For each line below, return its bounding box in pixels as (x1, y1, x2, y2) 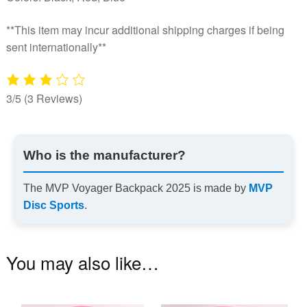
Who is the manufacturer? (23, 147, 186, 162)
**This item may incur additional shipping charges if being (5, 21, 284, 38)
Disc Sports (23, 199, 84, 211)
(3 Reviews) (23, 90, 82, 106)
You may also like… (5, 249, 159, 275)
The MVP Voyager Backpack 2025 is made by (23, 182, 249, 194)
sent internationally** (5, 38, 106, 55)
